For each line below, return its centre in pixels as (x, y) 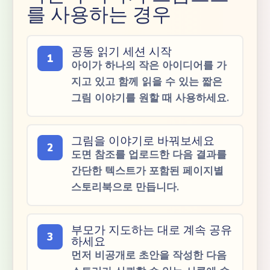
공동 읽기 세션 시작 (121, 51)
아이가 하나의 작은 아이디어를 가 (149, 65)
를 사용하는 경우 (99, 14)
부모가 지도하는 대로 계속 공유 (152, 230)
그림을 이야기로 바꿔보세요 (143, 140)
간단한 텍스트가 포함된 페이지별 (147, 171)
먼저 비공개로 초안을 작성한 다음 (149, 255)
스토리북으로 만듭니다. (125, 187)
